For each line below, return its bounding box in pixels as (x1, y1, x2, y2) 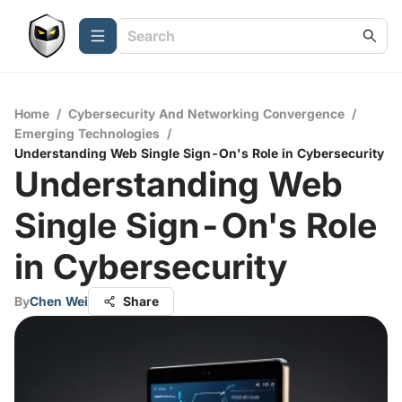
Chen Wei (30, 293, 88, 309)
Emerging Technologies (14, 126, 160, 141)
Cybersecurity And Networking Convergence (68, 106, 345, 121)
